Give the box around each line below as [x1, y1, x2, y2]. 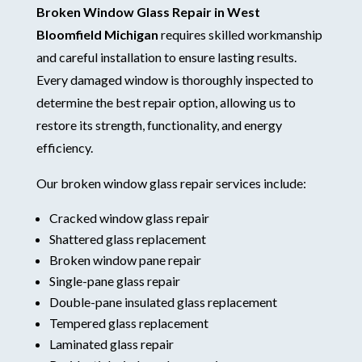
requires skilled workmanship [158, 26, 322, 42]
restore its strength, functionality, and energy [36, 116, 282, 133]
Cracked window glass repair [48, 209, 209, 225]
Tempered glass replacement [48, 314, 208, 330]
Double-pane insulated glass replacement [48, 293, 277, 309]
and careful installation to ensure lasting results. [36, 48, 297, 65]
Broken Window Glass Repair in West [36, 3, 260, 19]
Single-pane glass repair [48, 272, 180, 288]
